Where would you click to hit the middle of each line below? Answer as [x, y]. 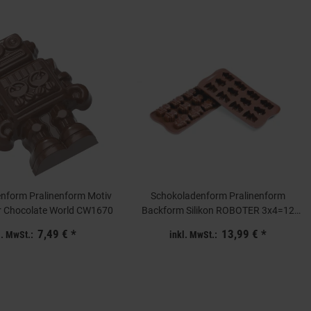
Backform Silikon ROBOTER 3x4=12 [218, 211]
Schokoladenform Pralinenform [218, 196]
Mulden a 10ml [218, 225]
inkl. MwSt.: [193, 235]
